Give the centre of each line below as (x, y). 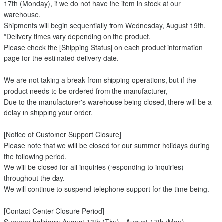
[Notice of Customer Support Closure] (63, 134)
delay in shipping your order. (48, 112)
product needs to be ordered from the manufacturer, (86, 91)
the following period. (35, 156)
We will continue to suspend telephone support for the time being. (107, 189)
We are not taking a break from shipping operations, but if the (100, 80)
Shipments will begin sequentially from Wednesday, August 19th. (105, 25)
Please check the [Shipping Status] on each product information (103, 47)
